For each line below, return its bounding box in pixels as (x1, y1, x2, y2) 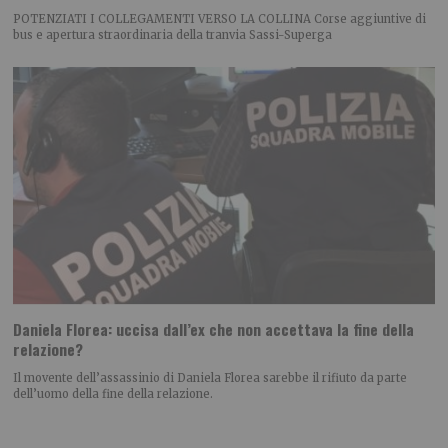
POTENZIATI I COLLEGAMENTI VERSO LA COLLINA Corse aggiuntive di (13, 11, 427, 26)
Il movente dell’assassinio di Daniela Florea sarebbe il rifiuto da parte (13, 371, 408, 386)
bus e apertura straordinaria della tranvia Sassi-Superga (13, 27, 333, 42)
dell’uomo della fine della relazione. (13, 387, 214, 402)
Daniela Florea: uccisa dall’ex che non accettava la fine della (13, 318, 415, 341)
